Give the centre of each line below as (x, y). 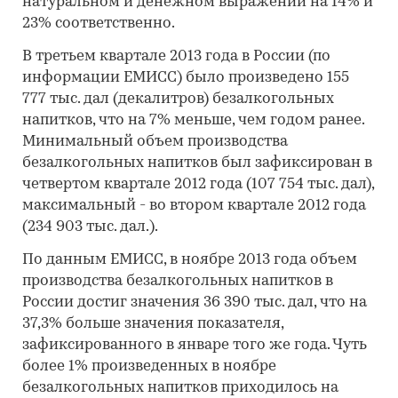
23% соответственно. (99, 24)
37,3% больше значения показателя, (153, 324)
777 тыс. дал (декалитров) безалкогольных (178, 99)
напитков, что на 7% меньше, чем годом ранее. (193, 120)
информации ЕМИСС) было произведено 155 (186, 78)
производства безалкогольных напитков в (178, 281)
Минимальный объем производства (155, 142)
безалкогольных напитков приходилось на (180, 388)
